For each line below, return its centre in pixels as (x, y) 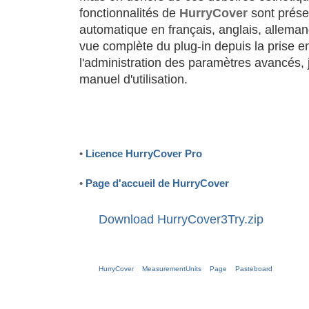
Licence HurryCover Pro (144, 153)
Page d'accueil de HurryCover (157, 183)
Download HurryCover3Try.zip (181, 219)
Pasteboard (254, 268)
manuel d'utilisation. (133, 79)
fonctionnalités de (129, 13)
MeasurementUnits (172, 268)
